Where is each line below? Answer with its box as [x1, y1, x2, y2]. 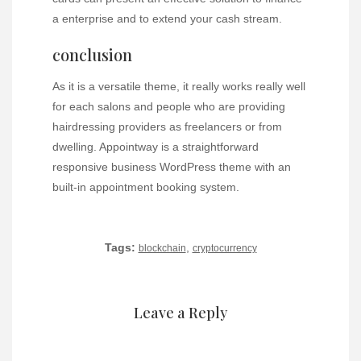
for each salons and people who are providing [52, 99, 285, 113]
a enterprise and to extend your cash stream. [52, 11, 282, 25]
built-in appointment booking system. [52, 180, 239, 193]
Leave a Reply [134, 302, 227, 322]
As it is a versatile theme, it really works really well [52, 79, 305, 93]
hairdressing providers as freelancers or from [52, 119, 282, 133]
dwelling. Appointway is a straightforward [52, 139, 259, 153]
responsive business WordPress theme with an [52, 160, 291, 173]
